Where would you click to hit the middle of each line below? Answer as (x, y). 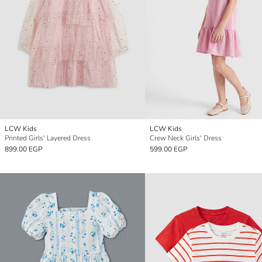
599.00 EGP (169, 149)
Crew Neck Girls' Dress (186, 138)
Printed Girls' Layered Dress (48, 138)
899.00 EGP (24, 149)
